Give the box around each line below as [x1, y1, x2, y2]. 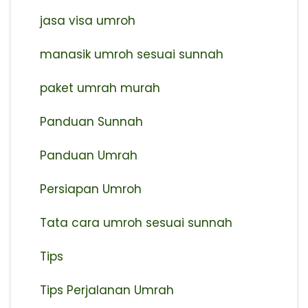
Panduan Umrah [39, 146, 137, 164]
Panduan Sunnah [39, 113, 143, 130]
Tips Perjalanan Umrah [39, 281, 174, 298]
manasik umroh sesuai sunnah [39, 45, 223, 63]
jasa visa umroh [39, 12, 135, 29]
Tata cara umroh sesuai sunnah [39, 214, 232, 231]
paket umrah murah [39, 79, 160, 96]
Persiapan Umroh [39, 180, 142, 197]
